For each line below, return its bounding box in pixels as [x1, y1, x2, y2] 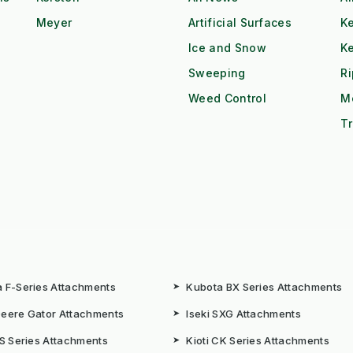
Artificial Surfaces [188, 16, 292, 30]
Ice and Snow [188, 41, 266, 55]
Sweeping [188, 66, 246, 80]
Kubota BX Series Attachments [186, 281, 343, 294]
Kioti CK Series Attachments [186, 334, 329, 347]
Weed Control [188, 91, 266, 106]
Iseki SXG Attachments [186, 307, 302, 321]
